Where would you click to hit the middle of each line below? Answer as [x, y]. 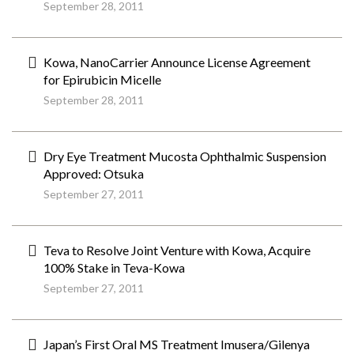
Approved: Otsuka [94, 173]
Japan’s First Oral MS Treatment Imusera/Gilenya [177, 344]
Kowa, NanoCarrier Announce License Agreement [177, 62]
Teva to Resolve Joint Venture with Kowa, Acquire [177, 250]
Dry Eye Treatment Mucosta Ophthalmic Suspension [185, 156]
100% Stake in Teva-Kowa [114, 267]
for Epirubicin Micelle [102, 79]
